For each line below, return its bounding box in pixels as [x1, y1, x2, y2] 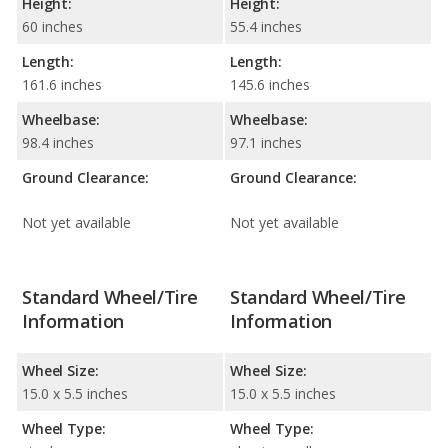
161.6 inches [22, 75, 102, 95]
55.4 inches [230, 17, 302, 37]
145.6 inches [230, 75, 310, 95]
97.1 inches [230, 133, 302, 153]
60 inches [22, 17, 83, 37]
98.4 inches [22, 133, 94, 153]
